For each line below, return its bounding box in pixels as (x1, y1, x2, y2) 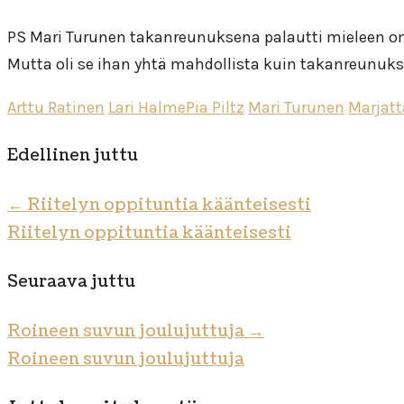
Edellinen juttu (7, 143, 138, 167)
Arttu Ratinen (7, 96, 105, 117)
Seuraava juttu (7, 270, 135, 293)
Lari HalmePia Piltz (108, 96, 244, 117)
